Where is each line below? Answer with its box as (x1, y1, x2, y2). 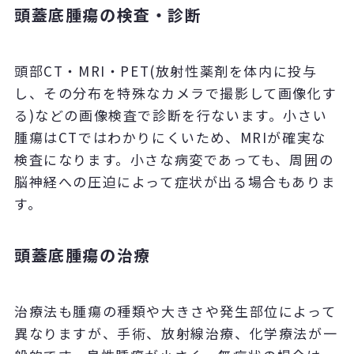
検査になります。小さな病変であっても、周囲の (13, 149, 334, 170)
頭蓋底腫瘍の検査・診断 (13, 3, 202, 27)
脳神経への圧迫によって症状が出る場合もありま (13, 171, 337, 192)
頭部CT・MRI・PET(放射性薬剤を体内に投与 (13, 61, 318, 81)
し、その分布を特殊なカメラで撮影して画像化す (13, 83, 337, 104)
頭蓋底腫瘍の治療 (13, 243, 151, 267)
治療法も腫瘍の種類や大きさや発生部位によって (13, 301, 337, 322)
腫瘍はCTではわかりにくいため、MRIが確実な (13, 127, 326, 148)
